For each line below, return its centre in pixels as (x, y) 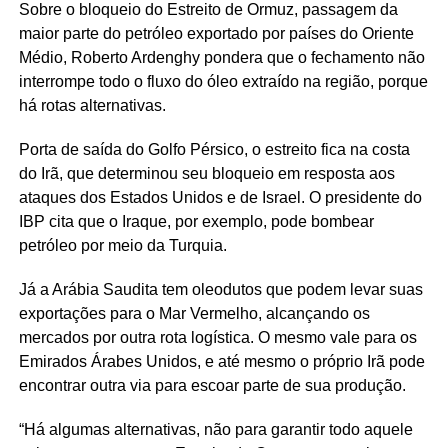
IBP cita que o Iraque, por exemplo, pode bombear (196, 221)
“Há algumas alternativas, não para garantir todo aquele (215, 429)
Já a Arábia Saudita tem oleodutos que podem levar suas (220, 289)
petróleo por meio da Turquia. (122, 245)
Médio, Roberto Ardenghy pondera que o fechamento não (221, 57)
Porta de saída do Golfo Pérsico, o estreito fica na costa (214, 149)
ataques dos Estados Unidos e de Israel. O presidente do (220, 197)
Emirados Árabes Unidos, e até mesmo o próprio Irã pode (221, 361)
